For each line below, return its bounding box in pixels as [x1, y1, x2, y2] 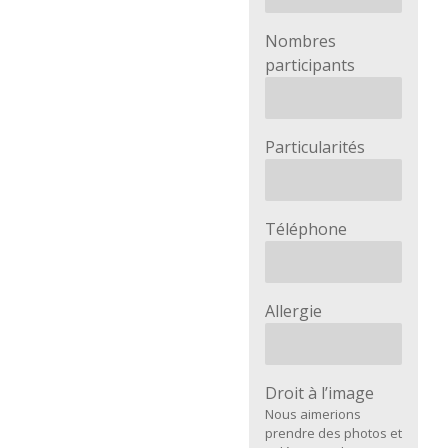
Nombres [265, 30, 336, 52]
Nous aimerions [265, 405, 361, 423]
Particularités [265, 136, 365, 158]
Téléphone [265, 218, 347, 240]
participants [265, 54, 355, 76]
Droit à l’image [265, 382, 374, 404]
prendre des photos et [265, 424, 402, 442]
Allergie [265, 300, 322, 322]
